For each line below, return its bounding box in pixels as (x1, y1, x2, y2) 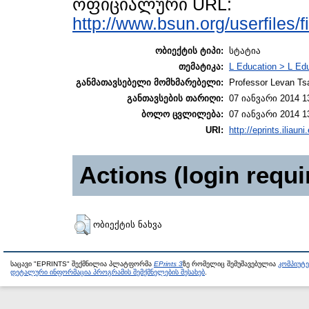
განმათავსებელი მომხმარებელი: (76, 77, 223, 88)
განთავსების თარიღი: (127, 93, 223, 104)
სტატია (229, 46, 261, 57)
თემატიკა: (179, 61, 223, 72)
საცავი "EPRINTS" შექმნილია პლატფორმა (10, 260, 154, 268)
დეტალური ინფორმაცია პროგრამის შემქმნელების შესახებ (10, 268, 205, 277)
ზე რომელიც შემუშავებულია (183, 260, 278, 268)
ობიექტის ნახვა (93, 219, 162, 230)
